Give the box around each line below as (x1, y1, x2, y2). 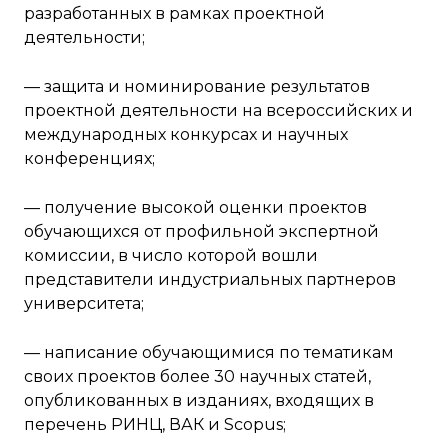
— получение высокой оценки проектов (24, 198, 367, 217)
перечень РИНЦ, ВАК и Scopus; (24, 415, 286, 434)
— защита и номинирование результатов (24, 77, 370, 96)
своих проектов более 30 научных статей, (24, 367, 371, 386)
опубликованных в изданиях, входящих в (24, 391, 374, 410)
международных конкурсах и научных (24, 125, 348, 144)
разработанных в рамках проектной (24, 4, 325, 23)
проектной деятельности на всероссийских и (24, 101, 413, 120)
